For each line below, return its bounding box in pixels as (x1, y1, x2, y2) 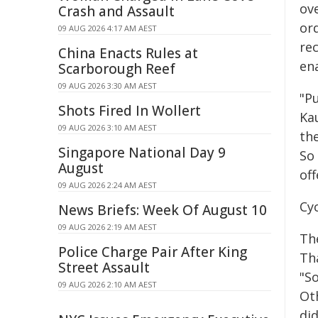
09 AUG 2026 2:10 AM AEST (58, 279, 157, 290)
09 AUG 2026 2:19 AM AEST (58, 221, 157, 232)
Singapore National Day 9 (58, 143, 226, 162)
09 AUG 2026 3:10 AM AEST (58, 122, 157, 133)
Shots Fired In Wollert (58, 102, 201, 120)
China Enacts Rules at (58, 44, 198, 62)
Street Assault (58, 258, 150, 277)
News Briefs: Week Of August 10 (58, 201, 267, 219)
